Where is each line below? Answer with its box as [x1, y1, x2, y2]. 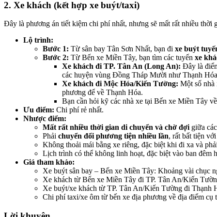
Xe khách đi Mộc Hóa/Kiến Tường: [62, 79, 178, 88]
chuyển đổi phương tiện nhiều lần [58, 132, 169, 140]
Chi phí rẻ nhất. [54, 106, 104, 114]
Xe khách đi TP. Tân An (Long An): [62, 62, 181, 71]
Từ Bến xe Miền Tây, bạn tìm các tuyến [69, 53, 195, 62]
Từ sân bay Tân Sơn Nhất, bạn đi [69, 45, 175, 53]
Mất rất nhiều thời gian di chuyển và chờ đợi [43, 123, 189, 132]
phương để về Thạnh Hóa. [62, 88, 143, 97]
